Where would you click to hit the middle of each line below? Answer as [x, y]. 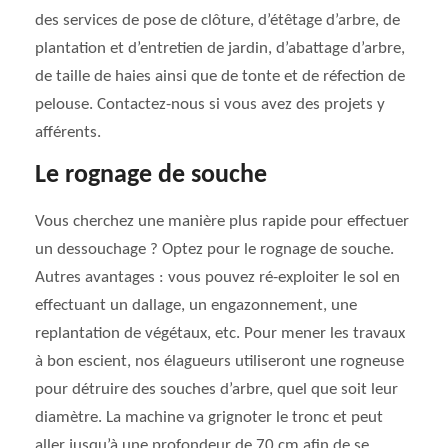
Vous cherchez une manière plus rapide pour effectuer [222, 221]
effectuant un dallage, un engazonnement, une [196, 305]
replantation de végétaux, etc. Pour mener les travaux [220, 333]
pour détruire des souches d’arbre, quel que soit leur [216, 389]
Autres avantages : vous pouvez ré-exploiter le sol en [217, 277]
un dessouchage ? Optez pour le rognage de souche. [214, 249]
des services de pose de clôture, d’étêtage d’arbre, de [217, 20]
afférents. [68, 132]
